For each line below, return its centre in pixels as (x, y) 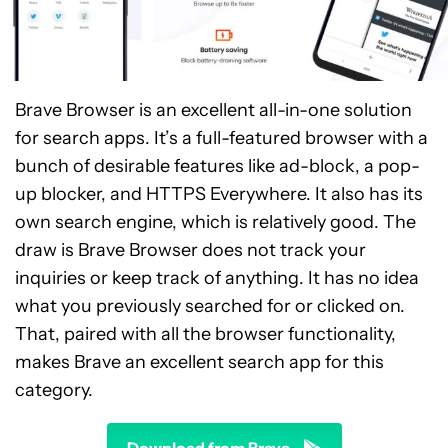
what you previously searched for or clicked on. (210, 306)
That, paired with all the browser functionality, (205, 334)
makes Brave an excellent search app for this (199, 362)
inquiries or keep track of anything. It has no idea (217, 278)
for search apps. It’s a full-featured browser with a (221, 138)
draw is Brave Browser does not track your (190, 250)
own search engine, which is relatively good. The (215, 222)
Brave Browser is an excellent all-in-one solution (213, 110)
